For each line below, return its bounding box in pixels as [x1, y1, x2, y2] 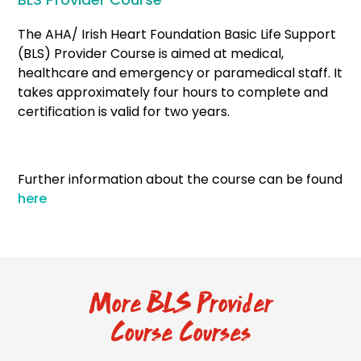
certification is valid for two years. [18, 102, 230, 121]
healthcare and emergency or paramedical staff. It [18, 64, 343, 82]
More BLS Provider [89, 289, 272, 318]
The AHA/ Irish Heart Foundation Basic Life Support [18, 25, 337, 44]
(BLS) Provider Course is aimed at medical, [18, 44, 284, 63]
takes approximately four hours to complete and [18, 83, 329, 102]
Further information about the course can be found [18, 170, 343, 189]
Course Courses [110, 318, 251, 347]
